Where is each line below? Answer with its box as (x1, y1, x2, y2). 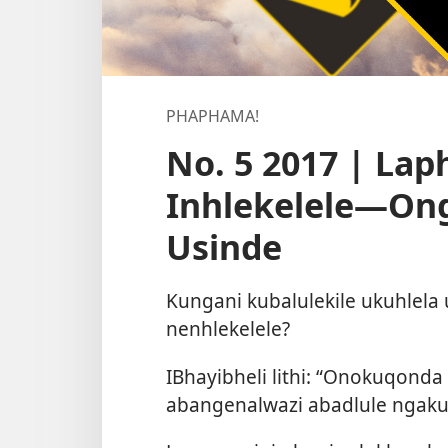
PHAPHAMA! (166, 105, 259, 127)
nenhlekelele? (166, 315, 290, 343)
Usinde (166, 224, 282, 270)
